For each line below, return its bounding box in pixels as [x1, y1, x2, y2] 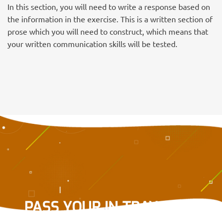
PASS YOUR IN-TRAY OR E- [24, 198, 198, 217]
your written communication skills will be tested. [7, 39, 177, 49]
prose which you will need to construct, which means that [7, 26, 208, 37]
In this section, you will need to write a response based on [7, 1, 210, 12]
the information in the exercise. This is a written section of [7, 14, 213, 24]
